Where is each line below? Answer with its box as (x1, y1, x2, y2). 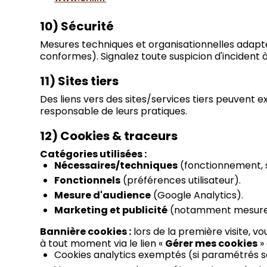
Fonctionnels (54, 173, 121, 188)
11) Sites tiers (40, 73, 119, 90)
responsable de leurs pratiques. (40, 104, 188, 119)
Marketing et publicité (54, 203, 168, 218)
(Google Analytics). (151, 188, 244, 203)
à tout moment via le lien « (40, 237, 166, 251)
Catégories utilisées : (40, 147, 147, 162)
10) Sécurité (40, 18, 114, 35)
